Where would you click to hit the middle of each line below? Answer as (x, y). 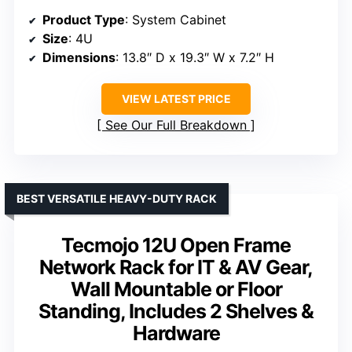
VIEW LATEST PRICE (176, 98)
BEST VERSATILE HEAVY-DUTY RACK (117, 198)
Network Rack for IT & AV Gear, (176, 267)
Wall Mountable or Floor (176, 289)
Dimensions (79, 57)
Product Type (84, 19)
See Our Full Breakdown (176, 125)
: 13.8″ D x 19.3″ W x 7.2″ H (195, 57)
